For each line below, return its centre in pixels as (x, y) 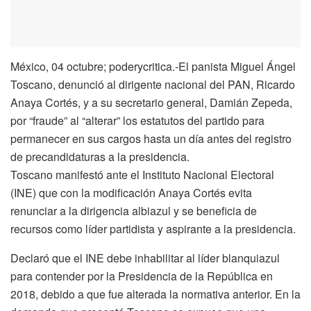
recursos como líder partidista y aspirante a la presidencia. (153, 228)
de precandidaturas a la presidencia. (100, 156)
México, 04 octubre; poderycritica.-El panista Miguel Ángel (153, 66)
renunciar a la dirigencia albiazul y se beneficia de (134, 210)
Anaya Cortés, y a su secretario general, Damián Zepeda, (151, 102)
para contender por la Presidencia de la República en (142, 276)
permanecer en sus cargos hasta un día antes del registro (151, 138)
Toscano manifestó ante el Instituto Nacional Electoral (142, 174)
